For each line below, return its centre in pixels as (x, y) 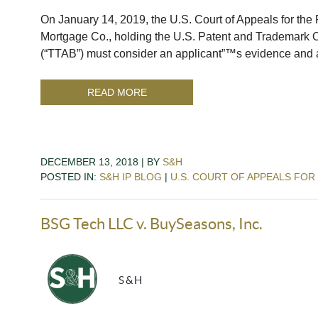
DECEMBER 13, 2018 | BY (102, 161)
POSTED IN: (70, 176)
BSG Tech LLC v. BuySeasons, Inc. (152, 223)
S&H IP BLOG (131, 176)
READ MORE (117, 92)
